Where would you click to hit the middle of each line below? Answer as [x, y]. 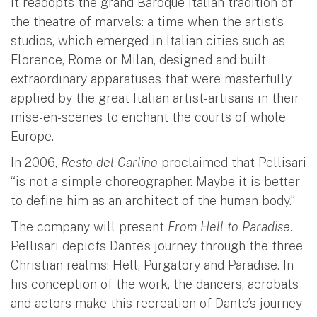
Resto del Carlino [109, 162]
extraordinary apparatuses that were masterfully [151, 79]
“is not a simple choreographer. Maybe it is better [155, 181]
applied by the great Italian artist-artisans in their [155, 98]
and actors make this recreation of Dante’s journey [156, 303]
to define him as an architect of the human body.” [153, 200]
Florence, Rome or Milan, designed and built [138, 59]
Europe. [34, 136]
